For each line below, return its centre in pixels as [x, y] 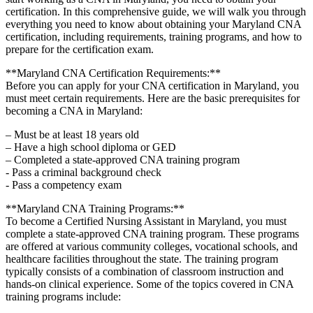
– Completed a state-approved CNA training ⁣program [123, 159]
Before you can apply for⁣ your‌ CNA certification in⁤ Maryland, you [152, 85]
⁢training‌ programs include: [63, 296]
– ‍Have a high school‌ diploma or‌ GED [91, 147]
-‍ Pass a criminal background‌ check [83, 172]
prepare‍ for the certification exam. [80, 49]
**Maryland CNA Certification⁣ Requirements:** [113, 73]
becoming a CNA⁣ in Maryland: [74, 110]
